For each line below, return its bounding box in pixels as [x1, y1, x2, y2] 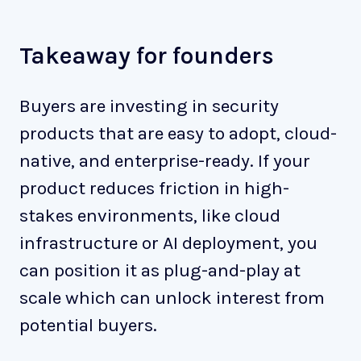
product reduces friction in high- [19, 177, 289, 200]
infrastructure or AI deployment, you [19, 232, 317, 255]
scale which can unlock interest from [19, 287, 325, 309]
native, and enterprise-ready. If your [19, 150, 310, 172]
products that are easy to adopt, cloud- [19, 122, 337, 145]
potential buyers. [19, 314, 157, 337]
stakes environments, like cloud [19, 205, 280, 227]
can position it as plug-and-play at [19, 259, 301, 282]
